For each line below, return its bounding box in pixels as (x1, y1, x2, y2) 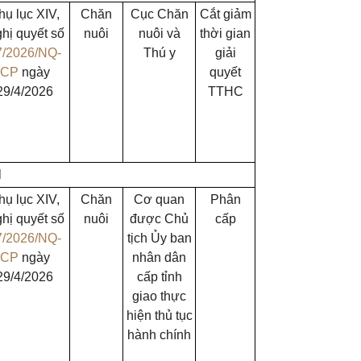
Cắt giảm (199, 7, 251, 21)
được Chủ (130, 212, 189, 226)
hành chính (127, 328, 191, 342)
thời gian (200, 27, 251, 40)
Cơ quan (134, 193, 185, 206)
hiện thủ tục (126, 309, 193, 322)
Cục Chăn (130, 7, 189, 21)
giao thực (132, 289, 186, 303)
